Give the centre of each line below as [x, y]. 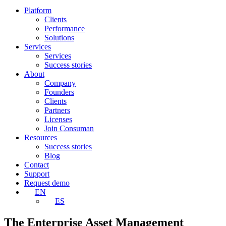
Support [37, 174]
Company [60, 83]
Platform [38, 10]
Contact [37, 165]
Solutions [59, 38]
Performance [65, 29]
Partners [57, 110]
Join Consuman [69, 128]
